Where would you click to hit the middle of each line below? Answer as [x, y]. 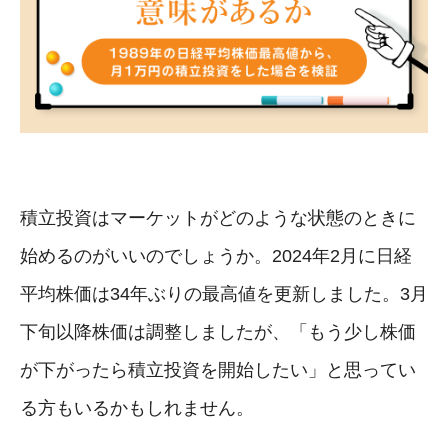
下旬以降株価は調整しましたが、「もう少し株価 [218, 331]
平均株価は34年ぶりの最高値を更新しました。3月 [224, 293]
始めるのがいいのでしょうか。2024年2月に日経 [216, 255]
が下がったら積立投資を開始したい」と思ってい [218, 369]
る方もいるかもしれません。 [137, 407]
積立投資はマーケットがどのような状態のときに [218, 217]
